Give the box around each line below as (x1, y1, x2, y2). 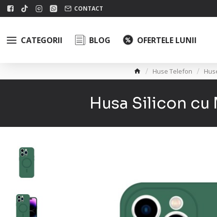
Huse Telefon (152, 66, 192, 76)
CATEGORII (21, 34, 62, 46)
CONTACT (74, 4, 103, 13)
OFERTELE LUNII (137, 34, 197, 46)
